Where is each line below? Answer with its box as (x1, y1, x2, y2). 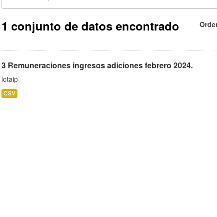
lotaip (1, 74, 18, 84)
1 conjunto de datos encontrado (1, 17, 179, 34)
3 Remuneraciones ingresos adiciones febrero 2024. (1, 59, 193, 71)
